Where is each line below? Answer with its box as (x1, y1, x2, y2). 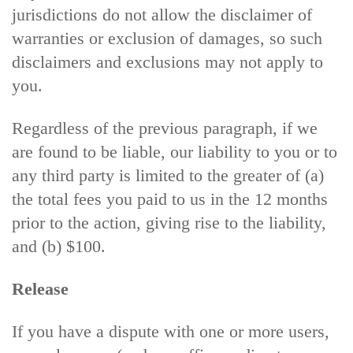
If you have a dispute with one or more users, (12, 321, 329, 341)
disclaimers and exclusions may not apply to (12, 52, 323, 72)
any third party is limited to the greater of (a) (12, 165, 324, 185)
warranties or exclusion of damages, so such (12, 28, 322, 48)
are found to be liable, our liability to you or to (12, 142, 337, 162)
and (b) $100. (12, 236, 106, 256)
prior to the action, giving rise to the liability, (12, 213, 326, 232)
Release (12, 279, 69, 299)
